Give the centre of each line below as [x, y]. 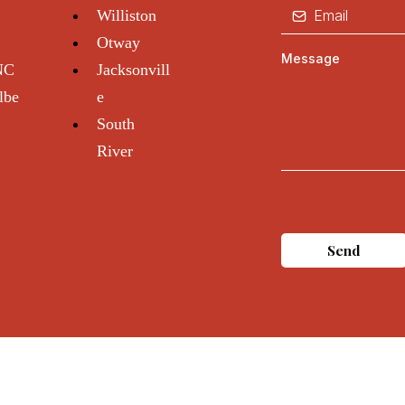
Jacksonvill [134, 70]
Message [311, 58]
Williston [127, 15]
